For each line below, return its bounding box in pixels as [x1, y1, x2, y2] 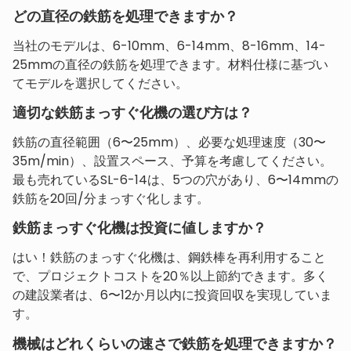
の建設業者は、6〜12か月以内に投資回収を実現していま [13, 286, 332, 305]
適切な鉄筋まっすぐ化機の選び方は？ [13, 103, 252, 123]
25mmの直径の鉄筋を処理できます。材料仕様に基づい [13, 55, 328, 74]
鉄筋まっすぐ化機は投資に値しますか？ [13, 218, 266, 238]
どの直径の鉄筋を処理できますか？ [13, 5, 238, 26]
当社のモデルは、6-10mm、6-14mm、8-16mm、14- [13, 36, 326, 55]
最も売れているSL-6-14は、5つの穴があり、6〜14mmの [13, 171, 338, 190]
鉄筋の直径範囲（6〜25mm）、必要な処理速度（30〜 [13, 133, 326, 152]
